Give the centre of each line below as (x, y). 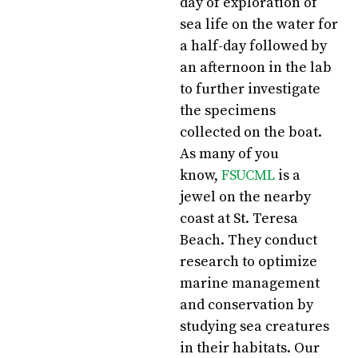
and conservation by (247, 305)
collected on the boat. (251, 132)
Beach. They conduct (249, 240)
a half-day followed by (254, 46)
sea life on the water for (259, 24)
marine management (250, 283)
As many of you (230, 154)
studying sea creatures (255, 326)
